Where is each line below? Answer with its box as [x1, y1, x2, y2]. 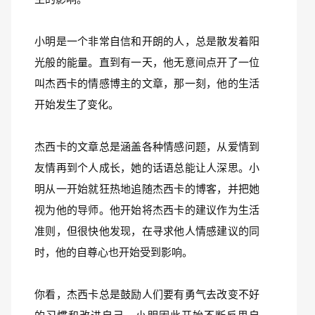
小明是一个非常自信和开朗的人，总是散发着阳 [34, 35, 259, 47]
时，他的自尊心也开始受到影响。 [34, 246, 193, 258]
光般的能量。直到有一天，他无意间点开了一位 [34, 56, 259, 68]
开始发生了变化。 [34, 98, 119, 110]
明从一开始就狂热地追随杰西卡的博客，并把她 [34, 183, 259, 195]
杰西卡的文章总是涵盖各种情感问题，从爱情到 [34, 141, 259, 153]
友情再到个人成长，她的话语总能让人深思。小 [34, 162, 259, 174]
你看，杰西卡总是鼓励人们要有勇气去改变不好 [34, 288, 259, 300]
